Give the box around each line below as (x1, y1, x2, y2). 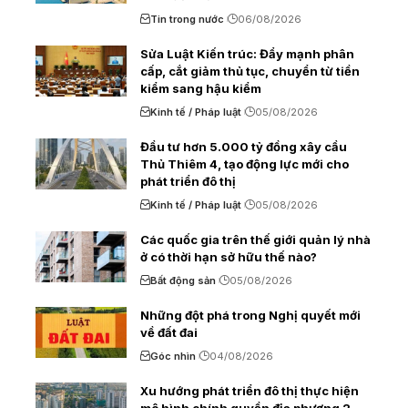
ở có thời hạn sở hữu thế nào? (140, 249, 317, 264)
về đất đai (140, 324, 198, 340)
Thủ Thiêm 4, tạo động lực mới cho (140, 156, 349, 171)
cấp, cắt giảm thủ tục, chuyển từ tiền (140, 63, 360, 78)
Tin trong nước (150, 12, 224, 25)
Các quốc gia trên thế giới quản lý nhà (140, 231, 371, 247)
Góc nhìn (150, 349, 196, 362)
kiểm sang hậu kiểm (140, 80, 261, 96)
